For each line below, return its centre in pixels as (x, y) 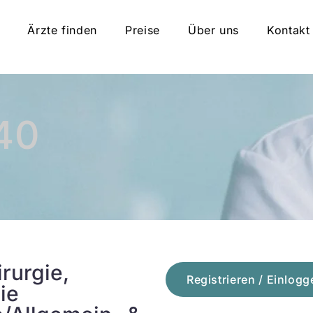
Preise (143, 30)
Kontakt (289, 30)
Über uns (213, 30)
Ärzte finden (63, 30)
